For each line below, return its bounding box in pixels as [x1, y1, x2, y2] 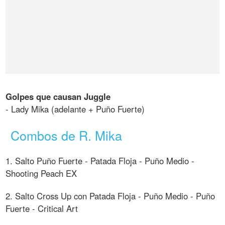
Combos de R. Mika [11, 126, 123, 144]
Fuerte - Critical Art [6, 202, 78, 214]
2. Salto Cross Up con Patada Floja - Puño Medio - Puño [6, 189, 215, 202]
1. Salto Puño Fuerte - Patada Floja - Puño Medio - [6, 154, 195, 167]
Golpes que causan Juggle [6, 90, 111, 103]
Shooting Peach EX [6, 167, 77, 179]
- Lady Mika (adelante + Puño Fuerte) [6, 103, 145, 116]
